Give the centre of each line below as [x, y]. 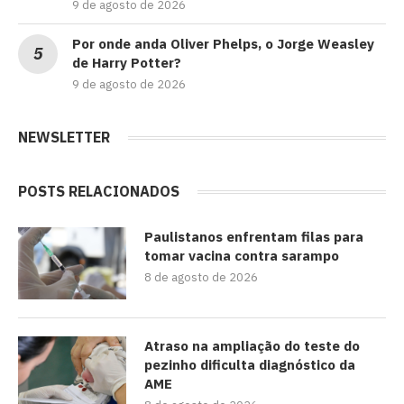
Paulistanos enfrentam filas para [254, 237]
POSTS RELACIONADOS [99, 192]
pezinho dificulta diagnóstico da [250, 365]
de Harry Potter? [127, 63]
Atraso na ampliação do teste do [252, 346]
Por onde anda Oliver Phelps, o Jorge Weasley [223, 44]
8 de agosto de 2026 [201, 278]
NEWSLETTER [64, 138]
